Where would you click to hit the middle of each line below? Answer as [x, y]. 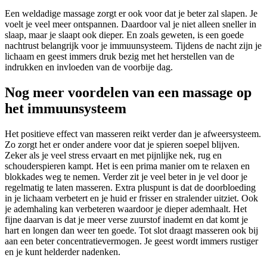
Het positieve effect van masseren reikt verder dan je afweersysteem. [133, 134]
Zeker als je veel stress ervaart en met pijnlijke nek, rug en [113, 156]
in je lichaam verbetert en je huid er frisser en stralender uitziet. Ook [131, 198]
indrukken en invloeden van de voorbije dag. [89, 67]
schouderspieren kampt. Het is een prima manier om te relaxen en [127, 166]
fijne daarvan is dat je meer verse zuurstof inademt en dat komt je [126, 220]
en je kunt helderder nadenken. [63, 252]
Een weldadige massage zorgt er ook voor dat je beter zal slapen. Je [131, 14]
